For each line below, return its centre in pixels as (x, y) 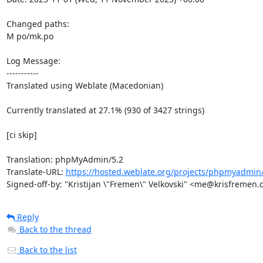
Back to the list (47, 250)
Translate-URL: (36, 172)
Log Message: (33, 61)
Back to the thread (55, 229)
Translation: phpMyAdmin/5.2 (65, 159)
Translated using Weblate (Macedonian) (85, 85)
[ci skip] (21, 135)
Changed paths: (39, 24)
